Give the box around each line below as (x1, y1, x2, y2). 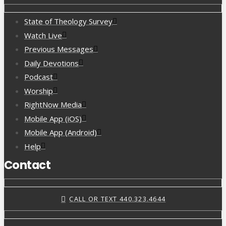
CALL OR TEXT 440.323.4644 (69, 194, 166, 204)
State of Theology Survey (24, 16, 112, 27)
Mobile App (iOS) (24, 113, 82, 124)
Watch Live (24, 30, 62, 40)
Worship (24, 85, 53, 96)
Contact (4, 157, 51, 174)
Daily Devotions (24, 58, 79, 68)
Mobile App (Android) (24, 127, 97, 138)
